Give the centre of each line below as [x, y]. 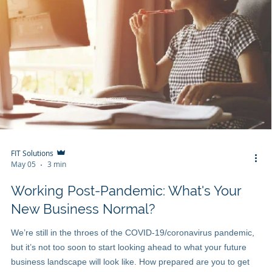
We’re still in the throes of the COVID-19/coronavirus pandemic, [133, 233]
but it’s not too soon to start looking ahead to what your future [129, 247]
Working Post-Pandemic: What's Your [126, 191]
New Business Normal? [83, 209]
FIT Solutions [33, 153]
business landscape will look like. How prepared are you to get [130, 262]
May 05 [24, 164]
